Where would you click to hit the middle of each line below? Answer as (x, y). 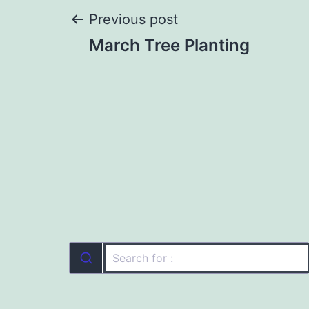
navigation (149, 71)
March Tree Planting (169, 45)
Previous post (133, 19)
